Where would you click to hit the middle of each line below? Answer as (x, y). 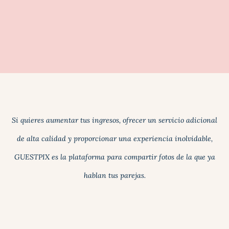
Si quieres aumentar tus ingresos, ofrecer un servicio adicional (114, 120)
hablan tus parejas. (114, 175)
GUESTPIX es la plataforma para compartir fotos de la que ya (114, 157)
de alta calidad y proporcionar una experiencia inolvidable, (114, 138)
